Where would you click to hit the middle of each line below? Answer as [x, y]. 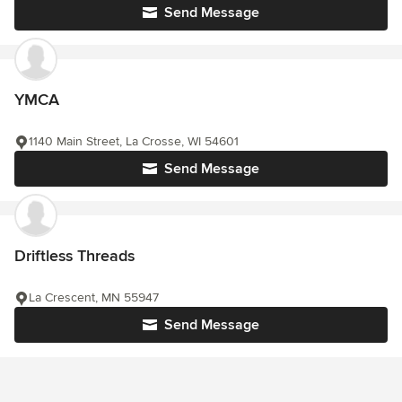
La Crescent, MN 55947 [94, 298]
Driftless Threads [74, 256]
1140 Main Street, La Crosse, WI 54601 [134, 142]
